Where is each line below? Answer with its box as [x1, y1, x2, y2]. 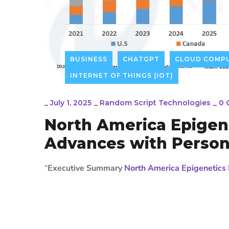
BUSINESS [70, 55, 107, 63]
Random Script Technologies [100, 98, 211, 108]
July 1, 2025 [50, 98, 91, 108]
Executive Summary [48, 163, 124, 174]
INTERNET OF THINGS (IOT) [70, 72, 173, 80]
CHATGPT [123, 55, 159, 63]
